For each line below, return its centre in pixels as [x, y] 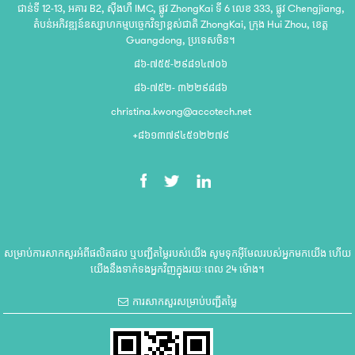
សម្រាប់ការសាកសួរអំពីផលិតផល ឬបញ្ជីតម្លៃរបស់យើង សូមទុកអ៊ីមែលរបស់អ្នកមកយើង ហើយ [177, 253]
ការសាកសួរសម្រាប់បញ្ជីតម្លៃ [184, 302]
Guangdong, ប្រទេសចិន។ [181, 40]
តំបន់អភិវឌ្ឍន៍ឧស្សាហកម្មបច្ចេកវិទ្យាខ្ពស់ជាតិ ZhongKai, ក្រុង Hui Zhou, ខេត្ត [181, 24]
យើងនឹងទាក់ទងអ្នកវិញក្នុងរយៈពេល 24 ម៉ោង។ [177, 269]
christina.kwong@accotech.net [181, 111]
